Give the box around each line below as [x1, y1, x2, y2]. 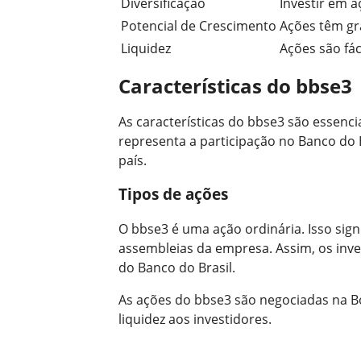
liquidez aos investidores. [118, 310, 272, 329]
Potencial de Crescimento [121, 16, 276, 35]
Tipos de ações [118, 184, 228, 205]
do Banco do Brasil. [118, 259, 235, 277]
